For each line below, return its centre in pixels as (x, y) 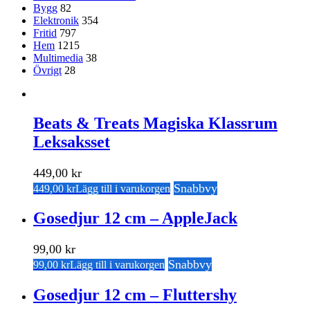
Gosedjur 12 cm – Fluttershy (135, 295)
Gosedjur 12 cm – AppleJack (135, 218)
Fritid (45, 33)
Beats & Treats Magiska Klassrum (155, 123)
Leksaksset (72, 142)
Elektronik (56, 20)
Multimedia (58, 57)
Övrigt (47, 70)
